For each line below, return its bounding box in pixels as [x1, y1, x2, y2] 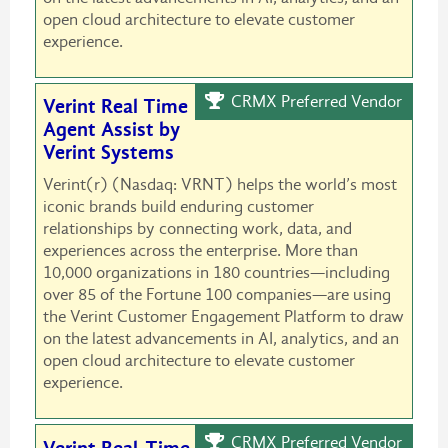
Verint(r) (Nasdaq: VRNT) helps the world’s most [42, 175, 397, 195]
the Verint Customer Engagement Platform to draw [42, 307, 404, 327]
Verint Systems [42, 141, 174, 165]
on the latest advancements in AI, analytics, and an [42, 329, 399, 349]
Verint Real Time [42, 95, 188, 119]
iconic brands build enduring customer [42, 197, 314, 217]
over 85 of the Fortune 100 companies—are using [42, 285, 391, 305]
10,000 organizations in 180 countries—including [42, 263, 390, 283]
